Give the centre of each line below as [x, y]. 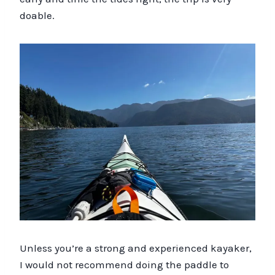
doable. [37, 15]
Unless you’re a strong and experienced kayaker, [136, 248]
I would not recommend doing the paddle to [124, 264]
